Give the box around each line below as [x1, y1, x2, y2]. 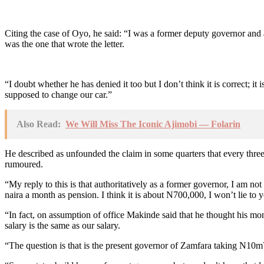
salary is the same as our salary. [5, 220, 120, 230]
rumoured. [5, 159, 43, 169]
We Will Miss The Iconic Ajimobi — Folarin [65, 118, 240, 129]
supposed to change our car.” [5, 89, 112, 100]
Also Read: [16, 118, 61, 129]
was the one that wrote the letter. [5, 38, 124, 49]
